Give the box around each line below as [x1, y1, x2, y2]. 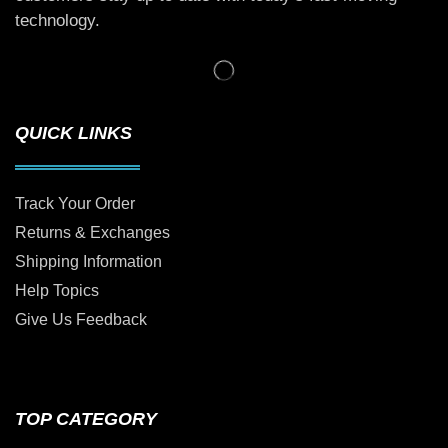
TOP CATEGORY [15, 409, 157, 430]
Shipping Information [15, 253, 162, 271]
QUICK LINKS [15, 123, 132, 144]
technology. [15, 11, 100, 31]
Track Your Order [15, 195, 135, 213]
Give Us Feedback [15, 311, 147, 329]
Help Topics [15, 282, 99, 300]
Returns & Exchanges [15, 224, 170, 242]
